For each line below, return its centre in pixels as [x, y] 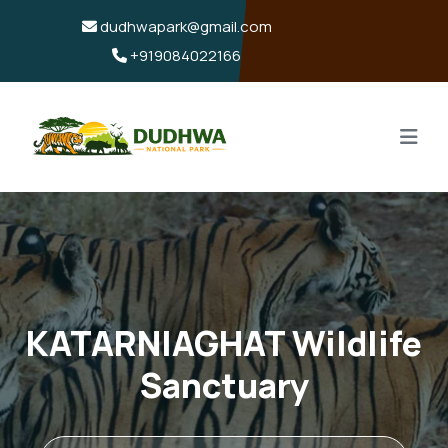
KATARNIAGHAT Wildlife [224, 343]
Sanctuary [224, 385]
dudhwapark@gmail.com [184, 26]
